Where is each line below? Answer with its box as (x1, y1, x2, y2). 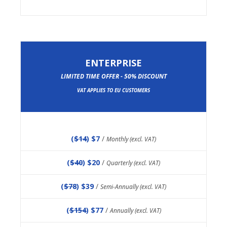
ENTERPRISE (85, 57, 142, 69)
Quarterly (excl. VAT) (106, 159, 160, 167)
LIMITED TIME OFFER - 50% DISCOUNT (60, 72, 167, 81)
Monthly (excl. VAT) (106, 135, 156, 143)
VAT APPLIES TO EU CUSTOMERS (77, 87, 150, 94)
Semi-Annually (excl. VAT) (100, 182, 166, 191)
